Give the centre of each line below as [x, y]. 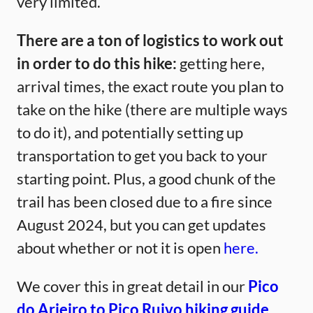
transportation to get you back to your [142, 156]
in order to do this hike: [97, 64]
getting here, [221, 64]
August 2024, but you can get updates [141, 225]
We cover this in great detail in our [132, 286]
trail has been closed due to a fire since [145, 202]
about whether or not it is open [120, 248]
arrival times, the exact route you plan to [150, 87]
